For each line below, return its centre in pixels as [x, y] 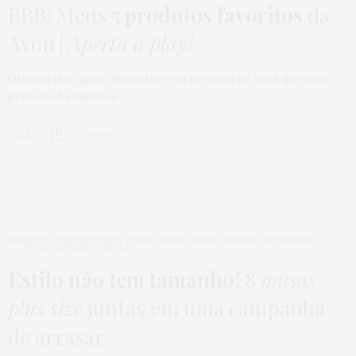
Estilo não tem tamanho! [124, 279]
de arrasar [56, 336]
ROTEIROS [288, 240]
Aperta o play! [131, 43]
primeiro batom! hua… [67, 96]
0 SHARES [99, 135]
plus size [45, 308]
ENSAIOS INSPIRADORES [64, 240]
